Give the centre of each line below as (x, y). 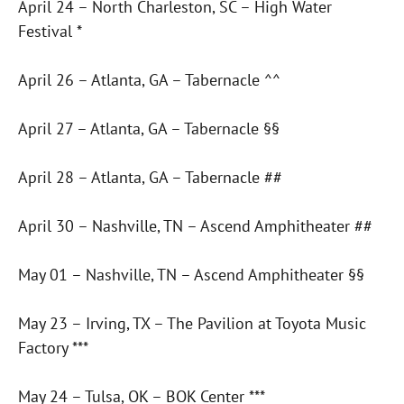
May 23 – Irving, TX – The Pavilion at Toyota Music (192, 324)
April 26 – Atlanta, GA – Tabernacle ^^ (149, 80)
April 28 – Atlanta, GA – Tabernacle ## (150, 178)
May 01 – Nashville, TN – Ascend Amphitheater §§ (191, 275)
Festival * (50, 32)
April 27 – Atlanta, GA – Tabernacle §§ (149, 129)
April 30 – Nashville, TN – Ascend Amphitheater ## (195, 226)
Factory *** (53, 348)
